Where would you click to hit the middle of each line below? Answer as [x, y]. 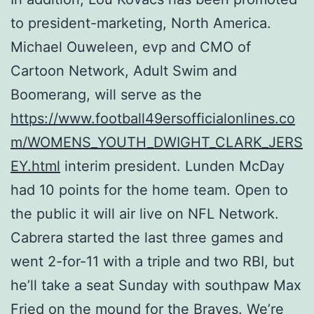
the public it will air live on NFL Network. [145, 213]
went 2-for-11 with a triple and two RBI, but [152, 261]
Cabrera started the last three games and [147, 237]
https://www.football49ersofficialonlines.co [153, 118]
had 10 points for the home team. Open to [149, 190]
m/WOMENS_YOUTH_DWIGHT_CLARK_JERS [157, 142]
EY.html [35, 166]
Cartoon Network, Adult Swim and [124, 70]
